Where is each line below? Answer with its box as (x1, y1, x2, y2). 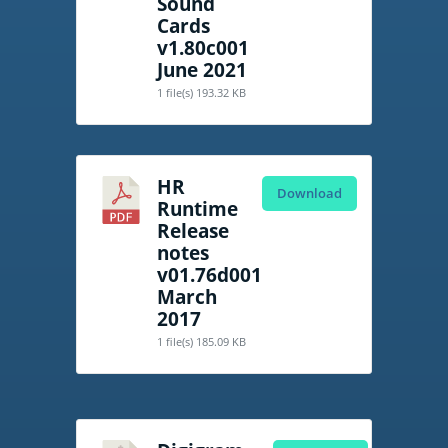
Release (157, 218, 230, 244)
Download (277, 184, 343, 203)
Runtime (157, 196, 239, 222)
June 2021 (157, 57, 248, 83)
